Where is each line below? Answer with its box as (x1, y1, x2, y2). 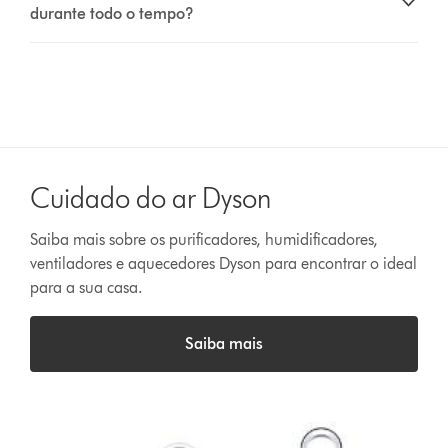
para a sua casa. (30, 278, 144, 298)
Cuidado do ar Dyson (30, 181, 272, 216)
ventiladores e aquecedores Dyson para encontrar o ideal (30, 254, 418, 274)
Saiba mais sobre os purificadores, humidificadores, (30, 230, 379, 250)
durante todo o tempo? (30, 4, 195, 24)
